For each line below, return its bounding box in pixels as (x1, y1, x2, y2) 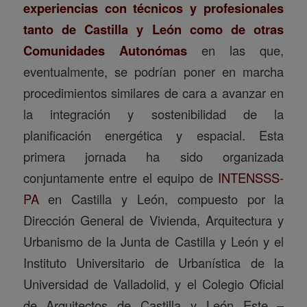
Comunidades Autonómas (23, 41, 187, 60)
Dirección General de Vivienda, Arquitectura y (23, 211, 284, 230)
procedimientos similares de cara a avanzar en (23, 84, 284, 102)
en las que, (186, 41, 284, 60)
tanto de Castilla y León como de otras (23, 20, 284, 39)
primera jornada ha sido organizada (23, 147, 284, 166)
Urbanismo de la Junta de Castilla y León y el (23, 232, 284, 251)
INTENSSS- (218, 169, 284, 187)
